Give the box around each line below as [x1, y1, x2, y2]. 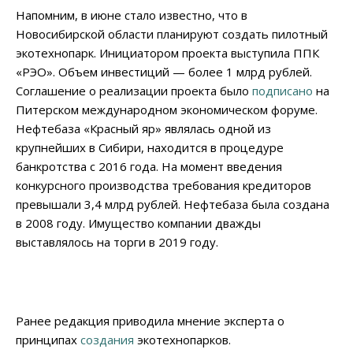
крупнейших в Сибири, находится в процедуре [16, 139, 284, 156]
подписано [252, 83, 313, 99]
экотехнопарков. [134, 332, 234, 348]
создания [80, 332, 134, 348]
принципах [16, 332, 80, 348]
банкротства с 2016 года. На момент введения [16, 158, 282, 175]
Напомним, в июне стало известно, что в [16, 7, 247, 24]
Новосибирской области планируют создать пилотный [16, 26, 328, 43]
